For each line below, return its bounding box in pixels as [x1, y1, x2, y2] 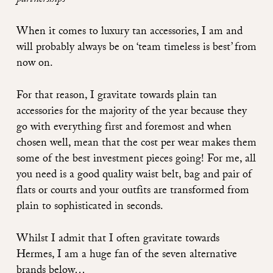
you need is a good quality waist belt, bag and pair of [16, 166, 252, 186]
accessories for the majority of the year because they [16, 103, 247, 122]
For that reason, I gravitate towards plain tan [16, 87, 217, 107]
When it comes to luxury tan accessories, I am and [16, 23, 243, 43]
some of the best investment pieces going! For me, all [16, 151, 256, 170]
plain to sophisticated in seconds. [16, 198, 163, 218]
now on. [16, 55, 53, 74]
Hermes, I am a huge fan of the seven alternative [16, 246, 237, 266]
